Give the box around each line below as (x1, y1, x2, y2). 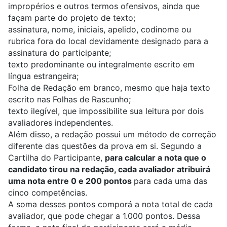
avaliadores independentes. (8, 118, 113, 128)
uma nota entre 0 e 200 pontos (8, 176, 134, 186)
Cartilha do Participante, (8, 153, 105, 163)
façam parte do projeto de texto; (8, 13, 135, 23)
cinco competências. (8, 187, 87, 198)
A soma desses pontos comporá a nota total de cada (8, 199, 213, 210)
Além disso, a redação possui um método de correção (8, 129, 216, 140)
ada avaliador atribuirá (123, 164, 210, 175)
